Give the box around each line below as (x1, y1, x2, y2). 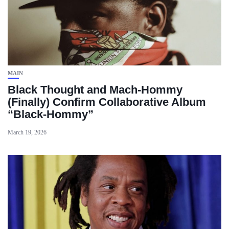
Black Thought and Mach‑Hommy (8, 83, 182, 97)
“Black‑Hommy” (8, 108, 94, 121)
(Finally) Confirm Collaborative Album (8, 96, 206, 109)
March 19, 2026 (8, 129, 47, 136)
